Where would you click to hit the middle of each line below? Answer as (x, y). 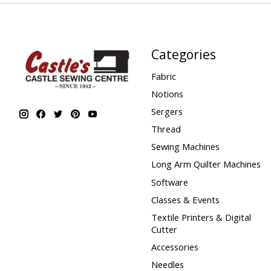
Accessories (175, 247)
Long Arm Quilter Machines (206, 164)
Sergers (167, 111)
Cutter (164, 229)
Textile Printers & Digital (201, 217)
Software (169, 182)
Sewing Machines (185, 147)
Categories (183, 54)
